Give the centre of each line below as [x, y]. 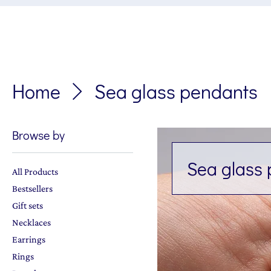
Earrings [29, 239]
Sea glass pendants [176, 91]
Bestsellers [32, 188]
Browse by [38, 135]
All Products [35, 171]
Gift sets [28, 205]
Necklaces [31, 222]
